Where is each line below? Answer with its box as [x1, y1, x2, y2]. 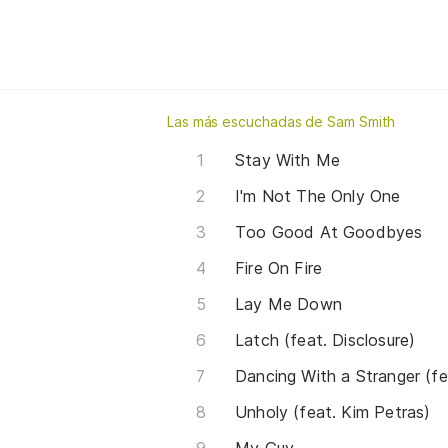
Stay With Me [235, 150, 341, 171]
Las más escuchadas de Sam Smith [167, 113, 396, 131]
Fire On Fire [235, 258, 323, 279]
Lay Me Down [235, 294, 342, 315]
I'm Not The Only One [235, 186, 401, 207]
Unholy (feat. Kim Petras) [235, 402, 431, 423]
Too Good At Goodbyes [235, 222, 423, 243]
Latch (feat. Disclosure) [235, 330, 416, 351]
